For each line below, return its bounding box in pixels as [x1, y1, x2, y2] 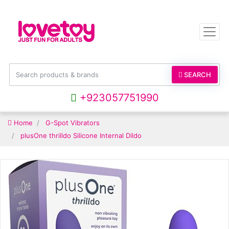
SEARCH [182, 71, 211, 79]
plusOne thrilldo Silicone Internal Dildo [20, 131, 142, 140]
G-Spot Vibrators [45, 119, 100, 127]
